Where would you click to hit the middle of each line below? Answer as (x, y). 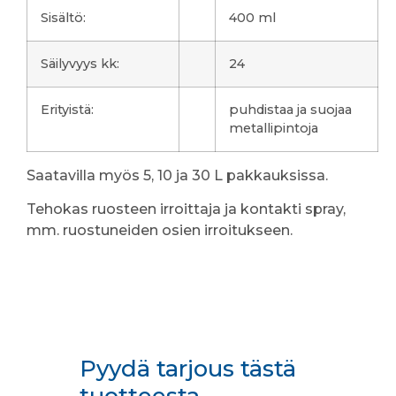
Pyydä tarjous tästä (188, 369)
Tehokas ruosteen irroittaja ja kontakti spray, (186, 209)
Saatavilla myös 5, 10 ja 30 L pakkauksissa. (177, 175)
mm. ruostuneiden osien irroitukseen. (160, 230)
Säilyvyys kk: (80, 63)
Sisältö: (63, 17)
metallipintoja (274, 128)
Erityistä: (67, 109)
